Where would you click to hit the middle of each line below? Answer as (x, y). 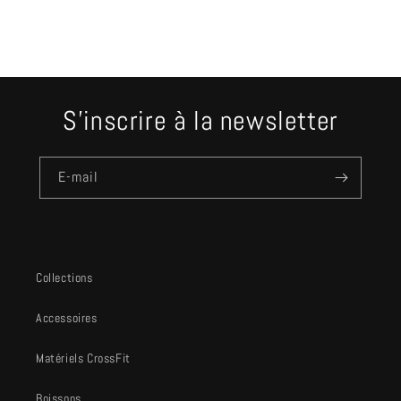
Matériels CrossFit (83, 358)
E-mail (78, 177)
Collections (64, 277)
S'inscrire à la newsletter (200, 121)
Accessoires (67, 318)
